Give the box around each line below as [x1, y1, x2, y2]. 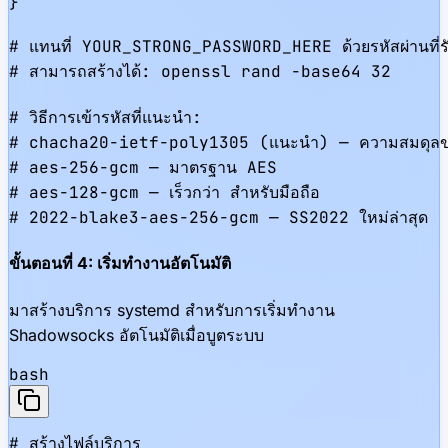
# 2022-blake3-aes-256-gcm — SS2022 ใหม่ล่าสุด [9, 207, 428, 228]
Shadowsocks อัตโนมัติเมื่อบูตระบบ [9, 324, 264, 345]
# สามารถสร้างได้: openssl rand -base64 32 [9, 61, 391, 82]
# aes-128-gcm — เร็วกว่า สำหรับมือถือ [9, 182, 320, 203]
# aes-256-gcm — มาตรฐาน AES [9, 157, 277, 178]
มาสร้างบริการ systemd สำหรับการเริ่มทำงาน [9, 299, 335, 320]
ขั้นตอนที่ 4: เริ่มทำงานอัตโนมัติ [9, 253, 231, 274]
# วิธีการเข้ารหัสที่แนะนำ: [9, 107, 202, 128]
